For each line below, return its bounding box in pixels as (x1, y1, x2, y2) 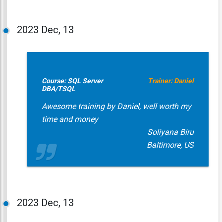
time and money (41, 114, 98, 124)
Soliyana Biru (147, 127, 194, 137)
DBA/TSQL (41, 85, 75, 93)
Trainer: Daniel (147, 77, 194, 85)
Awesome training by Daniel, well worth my (41, 102, 191, 111)
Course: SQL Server (41, 77, 103, 85)
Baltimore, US (146, 140, 194, 150)
